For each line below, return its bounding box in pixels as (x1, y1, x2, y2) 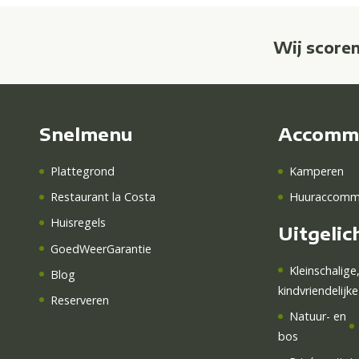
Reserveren (50, 292, 110, 308)
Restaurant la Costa (50, 189, 156, 205)
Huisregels (50, 215, 107, 231)
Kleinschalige (289, 262, 357, 278)
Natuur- (289, 309, 334, 325)
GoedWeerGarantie (50, 240, 152, 256)
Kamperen (289, 163, 345, 179)
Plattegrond (50, 163, 115, 179)
